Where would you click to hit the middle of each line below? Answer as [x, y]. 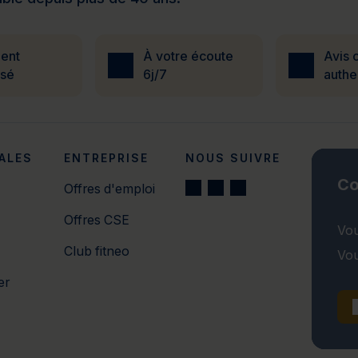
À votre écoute [189, 56]
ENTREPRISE [106, 159]
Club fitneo [96, 252]
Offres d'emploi [109, 189]
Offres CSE [96, 221]
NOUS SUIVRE [233, 159]
